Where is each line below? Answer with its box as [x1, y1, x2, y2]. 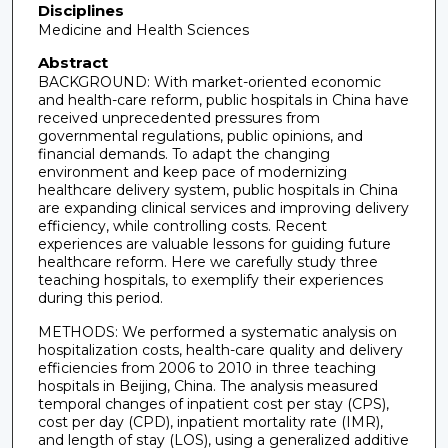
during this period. [37, 288, 163, 307]
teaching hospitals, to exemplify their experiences [37, 270, 383, 289]
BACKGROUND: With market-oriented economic [37, 72, 381, 91]
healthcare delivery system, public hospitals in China [37, 180, 398, 199]
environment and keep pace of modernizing [37, 162, 347, 181]
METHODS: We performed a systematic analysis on [37, 323, 397, 342]
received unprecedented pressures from [37, 108, 320, 127]
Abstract [37, 52, 108, 72]
